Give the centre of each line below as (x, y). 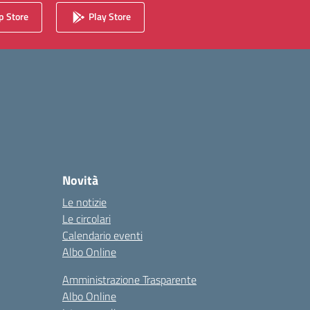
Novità (80, 180)
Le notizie (84, 202)
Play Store (109, 16)
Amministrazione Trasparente (129, 280)
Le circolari (86, 219)
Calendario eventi (102, 235)
